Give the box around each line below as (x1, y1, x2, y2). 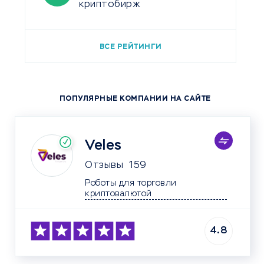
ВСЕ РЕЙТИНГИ (99, 43, 162, 51)
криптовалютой (151, 189, 160, 198)
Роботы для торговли (85, 179, 179, 187)
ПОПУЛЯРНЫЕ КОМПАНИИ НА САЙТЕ (59, 95, 211, 103)
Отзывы (85, 160, 123, 170)
